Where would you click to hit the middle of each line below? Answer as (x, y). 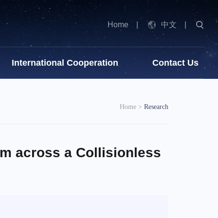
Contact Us (175, 63)
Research (156, 107)
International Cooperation (65, 63)
